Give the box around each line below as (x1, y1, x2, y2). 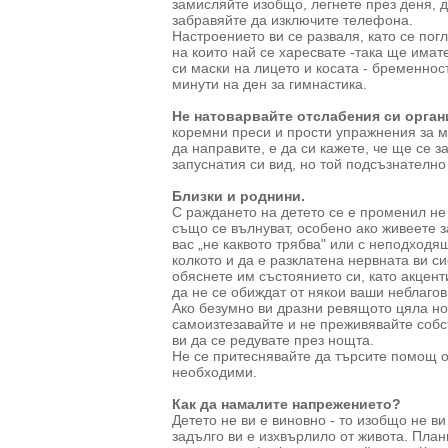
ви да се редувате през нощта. (172, 332, 374, 348)
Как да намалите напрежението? (172, 396, 401, 412)
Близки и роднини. (172, 188, 305, 204)
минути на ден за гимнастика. (172, 76, 367, 92)
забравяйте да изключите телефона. (172, 12, 413, 28)
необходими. (172, 364, 257, 380)
